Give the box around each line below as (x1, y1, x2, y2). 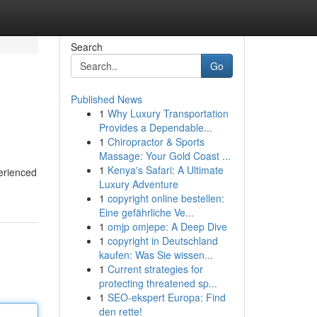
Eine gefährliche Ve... (98, 205, 194, 219)
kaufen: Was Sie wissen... (98, 248, 213, 262)
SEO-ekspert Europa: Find (107, 290, 226, 304)
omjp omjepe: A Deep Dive (107, 219, 227, 234)
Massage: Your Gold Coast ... (98, 149, 231, 163)
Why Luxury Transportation (107, 106, 229, 120)
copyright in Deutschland (107, 234, 218, 248)
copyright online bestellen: (107, 191, 224, 205)
